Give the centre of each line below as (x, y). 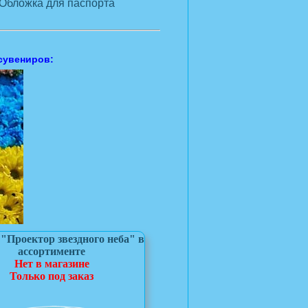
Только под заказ (52, 276)
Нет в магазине (52, 264)
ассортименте (52, 251)
